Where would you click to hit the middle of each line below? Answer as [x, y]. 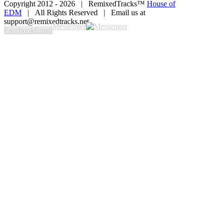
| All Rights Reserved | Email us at [83, 13]
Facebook [19, 30]
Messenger [69, 27]
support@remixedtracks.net [46, 22]
